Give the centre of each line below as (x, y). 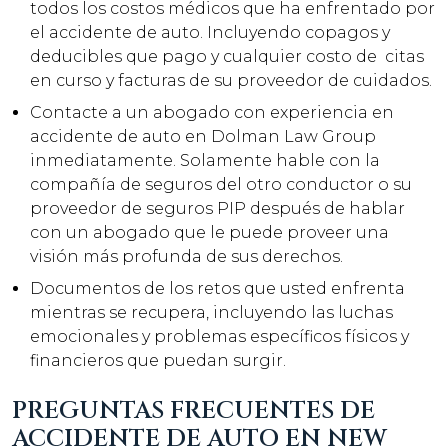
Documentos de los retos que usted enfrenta (217, 288)
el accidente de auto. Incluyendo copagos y (210, 32)
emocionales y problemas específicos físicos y (219, 336)
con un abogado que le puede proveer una (209, 232)
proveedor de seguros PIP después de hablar (217, 208)
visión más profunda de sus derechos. (186, 256)
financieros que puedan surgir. (162, 360)
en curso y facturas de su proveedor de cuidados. (231, 80)
